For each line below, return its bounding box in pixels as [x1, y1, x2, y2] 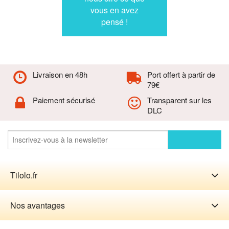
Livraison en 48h [32, 68, 87, 80]
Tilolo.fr [10, 169, 37, 181]
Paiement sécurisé [32, 94, 95, 105]
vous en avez [90, 4, 139, 16]
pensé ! [101, 15, 128, 28]
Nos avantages [10, 199, 65, 211]
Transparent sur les [147, 94, 212, 105]
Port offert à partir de [147, 68, 215, 80]
